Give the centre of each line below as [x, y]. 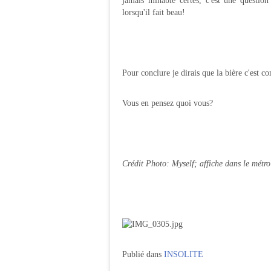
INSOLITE [184, 254]
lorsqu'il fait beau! [154, 12]
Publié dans [142, 254]
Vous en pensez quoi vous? [168, 103]
